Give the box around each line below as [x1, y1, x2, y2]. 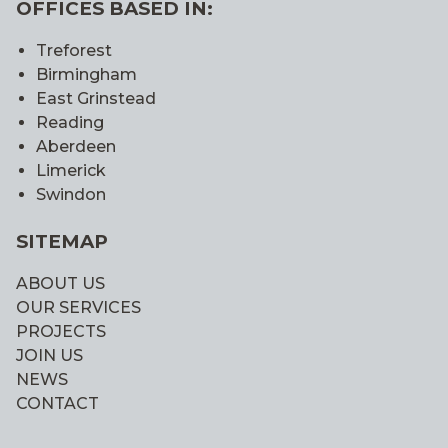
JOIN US [16, 345, 83, 365]
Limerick [36, 161, 106, 181]
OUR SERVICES [16, 297, 141, 317]
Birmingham [36, 65, 137, 85]
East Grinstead [36, 89, 156, 109]
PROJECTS [16, 321, 106, 341]
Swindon [36, 185, 106, 205]
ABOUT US [16, 273, 105, 293]
